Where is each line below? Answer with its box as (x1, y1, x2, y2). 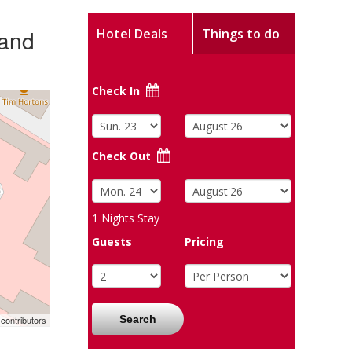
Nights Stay (98, 211, 160, 225)
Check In (92, 83, 141, 98)
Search (119, 313, 157, 325)
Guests (92, 234, 133, 249)
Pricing (185, 234, 225, 249)
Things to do (201, 25, 280, 42)
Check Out (92, 148, 155, 163)
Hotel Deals (96, 25, 167, 42)
